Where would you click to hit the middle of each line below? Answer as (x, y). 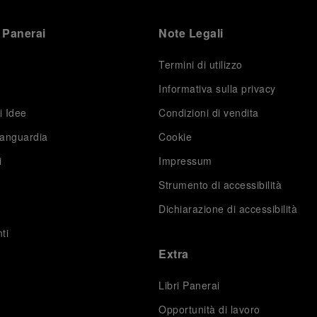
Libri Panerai (189, 285)
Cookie (175, 137)
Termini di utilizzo (201, 64)
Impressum (185, 161)
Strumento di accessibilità (220, 185)
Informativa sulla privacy (217, 88)
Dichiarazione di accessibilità (228, 209)
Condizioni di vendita (209, 113)
